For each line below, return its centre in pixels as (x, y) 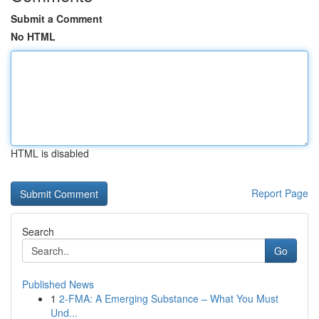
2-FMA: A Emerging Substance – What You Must (169, 298)
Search (38, 231)
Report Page (280, 193)
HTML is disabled (50, 153)
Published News (58, 284)
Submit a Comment (57, 19)
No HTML (33, 36)
